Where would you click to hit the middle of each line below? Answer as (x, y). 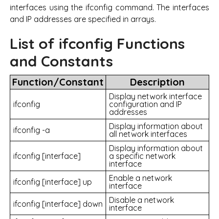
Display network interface (155, 97)
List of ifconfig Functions (97, 44)
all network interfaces (148, 134)
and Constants (61, 61)
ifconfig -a (32, 130)
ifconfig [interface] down (58, 204)
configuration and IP (145, 104)
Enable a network (141, 178)
